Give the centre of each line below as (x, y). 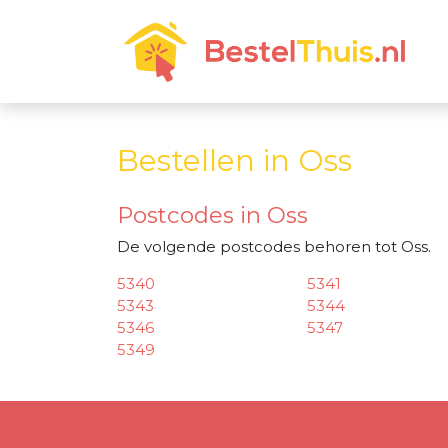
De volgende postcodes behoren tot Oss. (274, 246)
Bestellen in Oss (234, 160)
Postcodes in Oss (212, 214)
